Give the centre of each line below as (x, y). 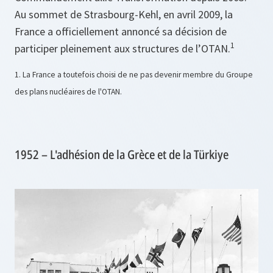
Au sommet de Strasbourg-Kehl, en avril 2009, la (124, 14)
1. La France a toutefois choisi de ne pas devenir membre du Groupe (134, 75)
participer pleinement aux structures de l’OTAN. (122, 48)
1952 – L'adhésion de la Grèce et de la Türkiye (122, 154)
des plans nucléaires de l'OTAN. (68, 92)
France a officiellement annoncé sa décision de (121, 31)
